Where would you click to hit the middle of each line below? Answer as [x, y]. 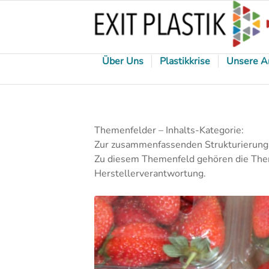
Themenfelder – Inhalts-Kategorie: [169, 130]
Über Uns [123, 61]
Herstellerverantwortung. [150, 173]
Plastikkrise [185, 61]
